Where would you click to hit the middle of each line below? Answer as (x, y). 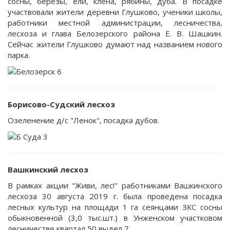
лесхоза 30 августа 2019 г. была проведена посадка (115, 196)
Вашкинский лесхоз (48, 169)
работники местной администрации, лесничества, (115, 23)
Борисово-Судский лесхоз (61, 104)
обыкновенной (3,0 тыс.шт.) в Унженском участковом (115, 218)
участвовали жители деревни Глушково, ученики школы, (115, 12)
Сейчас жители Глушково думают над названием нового (115, 44)
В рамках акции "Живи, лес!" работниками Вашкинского (115, 185)
